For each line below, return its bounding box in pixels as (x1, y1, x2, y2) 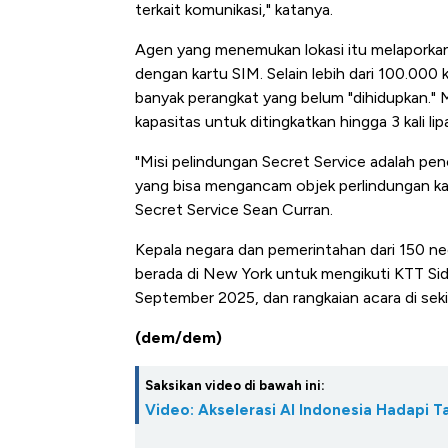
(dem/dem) (135, 328, 222, 348)
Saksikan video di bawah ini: (145, 378, 325, 394)
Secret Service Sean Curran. (135, 200, 333, 220)
